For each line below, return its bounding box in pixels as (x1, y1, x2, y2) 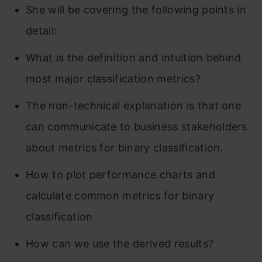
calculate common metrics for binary (26, 189, 215, 202)
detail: (26, 24, 57, 37)
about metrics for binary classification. (26, 141, 223, 154)
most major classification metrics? (26, 72, 201, 85)
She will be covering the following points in (26, 3, 247, 16)
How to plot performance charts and (26, 168, 215, 181)
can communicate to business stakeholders (26, 120, 247, 133)
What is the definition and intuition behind (26, 51, 242, 64)
